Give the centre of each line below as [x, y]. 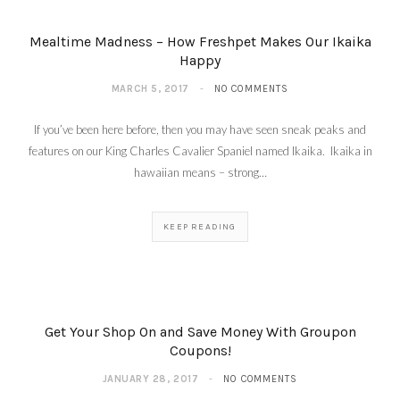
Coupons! [200, 351]
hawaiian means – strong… [200, 173]
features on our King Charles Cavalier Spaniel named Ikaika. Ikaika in [200, 151]
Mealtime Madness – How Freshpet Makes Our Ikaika [200, 42]
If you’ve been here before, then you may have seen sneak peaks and [200, 130]
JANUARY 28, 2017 [150, 379]
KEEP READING [200, 227]
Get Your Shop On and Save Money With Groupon [200, 332]
